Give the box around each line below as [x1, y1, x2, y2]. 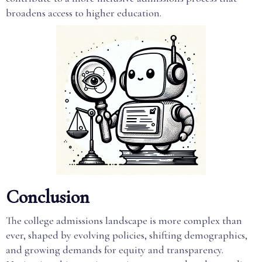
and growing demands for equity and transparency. [6, 243, 223, 256]
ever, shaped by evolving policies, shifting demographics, [6, 229, 247, 242]
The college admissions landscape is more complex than [6, 214, 242, 227]
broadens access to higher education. [6, 6, 161, 19]
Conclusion [6, 185, 89, 208]
